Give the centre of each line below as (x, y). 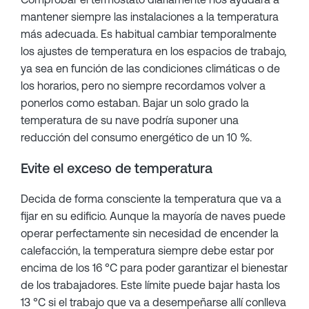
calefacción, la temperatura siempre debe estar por (147, 250)
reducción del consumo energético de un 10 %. (136, 137)
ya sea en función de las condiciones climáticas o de (150, 68)
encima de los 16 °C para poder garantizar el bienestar (154, 268)
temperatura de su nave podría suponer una (130, 120)
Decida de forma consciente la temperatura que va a (151, 199)
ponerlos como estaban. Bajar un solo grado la (135, 103)
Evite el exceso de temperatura (117, 168)
